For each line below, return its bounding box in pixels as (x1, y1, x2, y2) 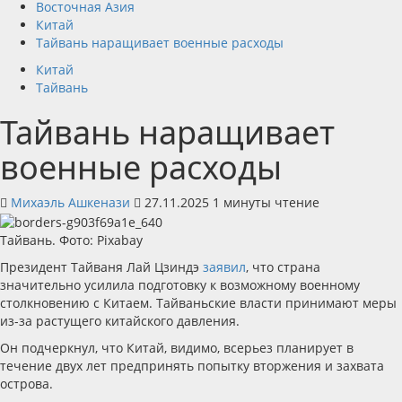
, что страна (246, 258, 320, 276)
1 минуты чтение (213, 194, 319, 211)
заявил (203, 258, 246, 276)
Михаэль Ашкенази (11, 194, 134, 211)
